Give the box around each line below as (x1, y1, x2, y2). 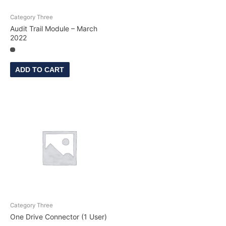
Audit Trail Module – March (10, 24, 97, 33)
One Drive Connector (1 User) (10, 212, 107, 221)
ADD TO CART (15, 66, 65, 74)
